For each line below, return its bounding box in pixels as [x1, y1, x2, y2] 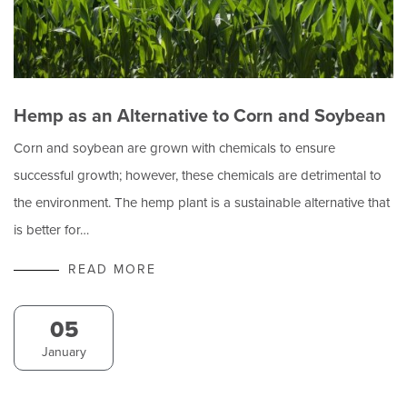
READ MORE [68, 259, 156, 279]
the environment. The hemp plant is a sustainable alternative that [14, 192, 390, 213]
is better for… [14, 219, 89, 240]
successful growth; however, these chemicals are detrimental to [14, 164, 382, 185]
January [41, 342, 86, 362]
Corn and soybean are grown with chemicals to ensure [14, 137, 335, 158]
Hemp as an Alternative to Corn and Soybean [14, 101, 386, 129]
